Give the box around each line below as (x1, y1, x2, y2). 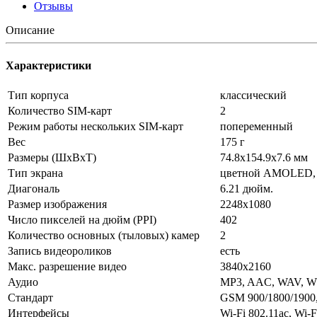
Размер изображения (8, 197, 107, 210)
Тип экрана (8, 166, 63, 179)
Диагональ (8, 182, 59, 195)
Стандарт (8, 291, 53, 304)
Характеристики (6, 59, 91, 71)
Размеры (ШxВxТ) (8, 151, 96, 163)
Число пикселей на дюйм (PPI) (8, 213, 156, 226)
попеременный (220, 120, 293, 132)
